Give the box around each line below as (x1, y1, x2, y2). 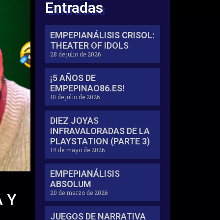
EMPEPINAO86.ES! (50, 82, 125, 93)
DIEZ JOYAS (50, 115, 99, 126)
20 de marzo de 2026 (50, 188, 108, 196)
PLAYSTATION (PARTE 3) (50, 136, 150, 146)
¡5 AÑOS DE (50, 72, 96, 83)
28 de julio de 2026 (50, 50, 101, 58)
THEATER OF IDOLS (50, 40, 129, 51)
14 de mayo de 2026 (50, 145, 105, 154)
